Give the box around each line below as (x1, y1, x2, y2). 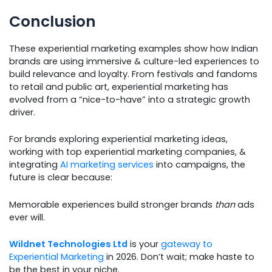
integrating (9, 158, 60, 171)
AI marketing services (60, 158, 154, 171)
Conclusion (9, 11, 96, 33)
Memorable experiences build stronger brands (9, 198, 215, 211)
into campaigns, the (154, 158, 245, 171)
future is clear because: (9, 171, 112, 184)
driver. (9, 106, 35, 118)
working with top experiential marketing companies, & (9, 146, 246, 158)
